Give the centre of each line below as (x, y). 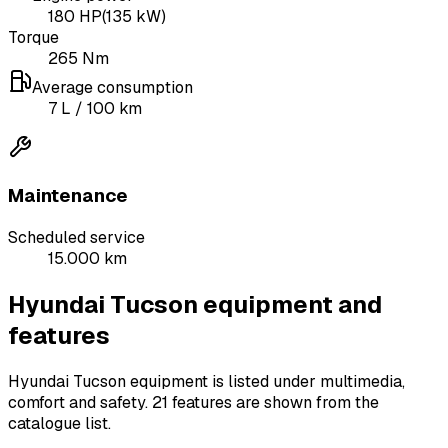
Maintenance (68, 196)
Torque (33, 38)
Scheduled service (76, 237)
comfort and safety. (78, 402)
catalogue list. (59, 423)
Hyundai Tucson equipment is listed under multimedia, (206, 381)
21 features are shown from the (265, 402)
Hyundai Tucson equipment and (195, 304)
